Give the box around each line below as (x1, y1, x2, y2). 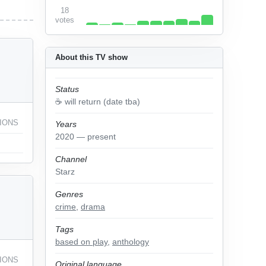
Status (55, 84, 79, 94)
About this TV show (55, 53, 128, 62)
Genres (55, 189, 83, 199)
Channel (55, 154, 87, 164)
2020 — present (55, 132, 116, 141)
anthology (112, 237, 149, 246)
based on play (55, 237, 107, 246)
